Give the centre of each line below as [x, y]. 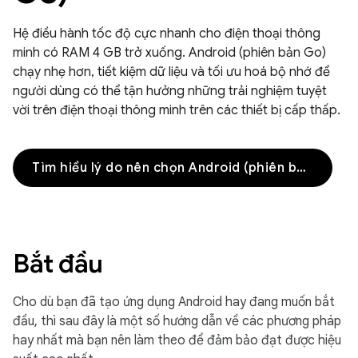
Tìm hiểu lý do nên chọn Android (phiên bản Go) [301, 168]
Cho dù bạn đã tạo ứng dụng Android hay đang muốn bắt [174, 302]
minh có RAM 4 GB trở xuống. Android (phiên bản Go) [169, 53]
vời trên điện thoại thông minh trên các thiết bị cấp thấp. [177, 110]
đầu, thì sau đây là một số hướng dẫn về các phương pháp [177, 321]
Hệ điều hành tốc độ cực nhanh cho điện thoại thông [167, 34]
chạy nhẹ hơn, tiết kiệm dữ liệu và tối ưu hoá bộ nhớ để [171, 72]
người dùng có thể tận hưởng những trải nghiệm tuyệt [170, 91]
